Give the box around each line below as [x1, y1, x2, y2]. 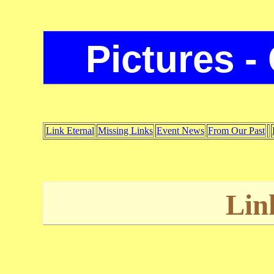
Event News [157, 125, 204, 136]
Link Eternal [46, 125, 94, 136]
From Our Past [208, 125, 265, 136]
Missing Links [98, 125, 153, 136]
